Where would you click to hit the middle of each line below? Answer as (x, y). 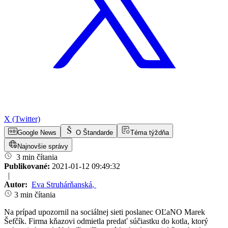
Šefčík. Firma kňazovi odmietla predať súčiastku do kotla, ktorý (106, 221)
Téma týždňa (150, 133)
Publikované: (28, 166)
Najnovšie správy (43, 147)
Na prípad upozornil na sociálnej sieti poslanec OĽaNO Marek (105, 212)
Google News (37, 133)
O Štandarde (94, 133)
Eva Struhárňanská (62, 185)
